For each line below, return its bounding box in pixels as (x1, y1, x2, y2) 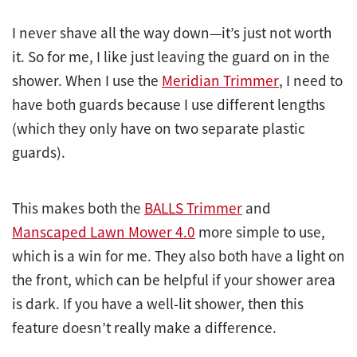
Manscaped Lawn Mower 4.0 (12, 222, 195, 241)
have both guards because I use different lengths (12, 94, 325, 114)
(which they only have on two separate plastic (12, 118, 305, 138)
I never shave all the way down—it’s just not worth (12, 22, 331, 42)
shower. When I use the (12, 70, 162, 90)
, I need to (279, 70, 343, 90)
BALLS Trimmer (144, 198, 242, 218)
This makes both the (12, 198, 144, 218)
